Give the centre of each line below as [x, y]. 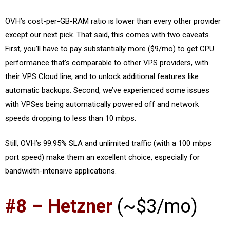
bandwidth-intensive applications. [61, 171]
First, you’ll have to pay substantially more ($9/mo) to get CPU [110, 49]
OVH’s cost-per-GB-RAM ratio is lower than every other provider [113, 21]
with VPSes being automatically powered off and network [102, 104]
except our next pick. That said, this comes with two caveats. [108, 35]
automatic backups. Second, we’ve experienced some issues [107, 90]
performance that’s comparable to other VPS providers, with [107, 62]
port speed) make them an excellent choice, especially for [102, 157]
